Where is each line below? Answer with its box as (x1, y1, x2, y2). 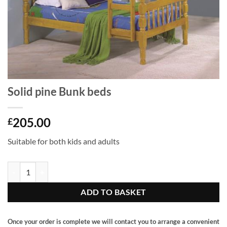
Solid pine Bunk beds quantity (7, 163, 101, 172)
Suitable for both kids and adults (8, 136, 120, 146)
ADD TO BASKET (81, 187, 146, 197)
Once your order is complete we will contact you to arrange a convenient (8, 217, 219, 226)
